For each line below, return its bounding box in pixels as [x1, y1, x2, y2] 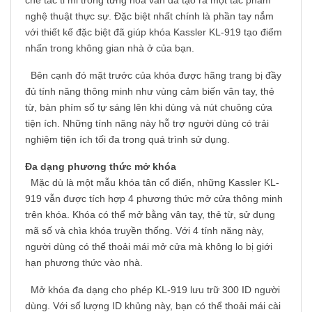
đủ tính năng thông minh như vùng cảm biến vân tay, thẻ [25, 86, 274, 97]
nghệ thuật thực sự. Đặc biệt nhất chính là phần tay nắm [25, 10, 274, 22]
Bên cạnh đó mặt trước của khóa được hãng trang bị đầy [25, 70, 281, 81]
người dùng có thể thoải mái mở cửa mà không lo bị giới [25, 241, 272, 253]
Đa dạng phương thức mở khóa [25, 161, 176, 173]
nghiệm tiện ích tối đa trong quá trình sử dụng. [25, 134, 230, 146]
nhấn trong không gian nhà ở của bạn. [25, 42, 194, 54]
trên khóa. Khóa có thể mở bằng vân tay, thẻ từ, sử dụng [25, 209, 275, 221]
